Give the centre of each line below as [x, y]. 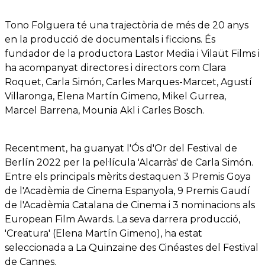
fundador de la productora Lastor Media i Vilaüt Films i [132, 53]
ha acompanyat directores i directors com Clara [115, 67]
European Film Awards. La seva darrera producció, [122, 219]
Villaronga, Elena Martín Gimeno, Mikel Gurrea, [115, 96]
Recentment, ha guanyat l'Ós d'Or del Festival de [121, 148]
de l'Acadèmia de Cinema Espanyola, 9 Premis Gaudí [127, 190]
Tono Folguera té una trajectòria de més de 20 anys [127, 25]
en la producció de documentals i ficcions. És [110, 39]
